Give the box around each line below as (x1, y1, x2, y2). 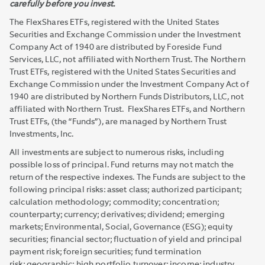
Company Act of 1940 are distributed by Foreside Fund (9, 43, 222, 51)
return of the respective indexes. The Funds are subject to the (9, 173, 245, 182)
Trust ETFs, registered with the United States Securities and (9, 67, 237, 76)
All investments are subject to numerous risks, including (9, 148, 224, 157)
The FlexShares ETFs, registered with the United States (9, 18, 219, 27)
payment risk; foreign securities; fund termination (9, 247, 202, 256)
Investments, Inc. (9, 130, 76, 138)
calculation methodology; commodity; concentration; (9, 198, 219, 206)
